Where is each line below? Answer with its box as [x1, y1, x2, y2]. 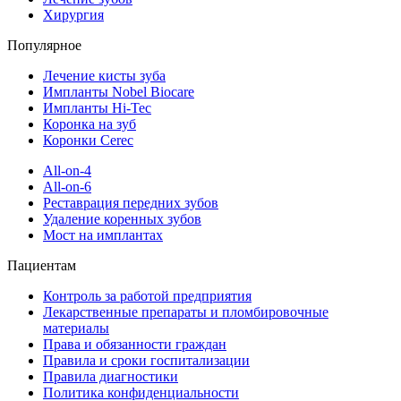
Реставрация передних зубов [43, 195, 218, 211]
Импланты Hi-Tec [43, 100, 151, 116]
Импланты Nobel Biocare [43, 84, 194, 100]
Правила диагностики [43, 369, 178, 385]
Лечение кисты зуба [43, 68, 166, 84]
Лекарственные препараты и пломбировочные [43, 304, 328, 320]
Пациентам [7, 258, 76, 274]
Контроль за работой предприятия [43, 288, 252, 304]
